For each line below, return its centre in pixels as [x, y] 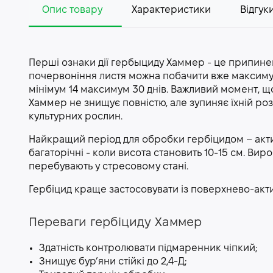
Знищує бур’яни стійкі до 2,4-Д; [113, 262]
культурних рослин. [76, 117]
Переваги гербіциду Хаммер [115, 223]
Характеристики [171, 10]
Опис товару [72, 10]
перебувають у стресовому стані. [108, 167]
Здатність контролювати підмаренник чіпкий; [148, 248]
